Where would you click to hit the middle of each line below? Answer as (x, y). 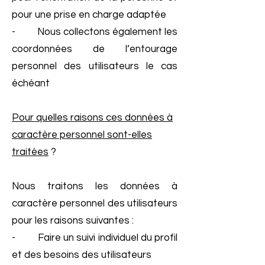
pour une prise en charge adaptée (89, 15)
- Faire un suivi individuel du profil (95, 238)
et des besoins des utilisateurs (82, 255)
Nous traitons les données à (95, 186)
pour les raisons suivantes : (73, 221)
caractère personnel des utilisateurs (95, 203)
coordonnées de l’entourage (95, 49)
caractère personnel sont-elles (82, 135)
